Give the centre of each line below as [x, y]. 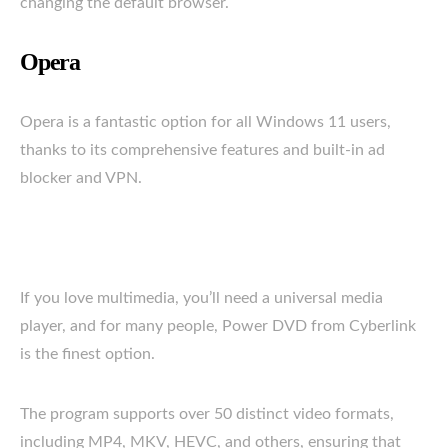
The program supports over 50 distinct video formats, [207, 413]
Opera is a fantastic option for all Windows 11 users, [205, 121]
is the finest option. [87, 353]
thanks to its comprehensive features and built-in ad [202, 149]
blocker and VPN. [81, 177]
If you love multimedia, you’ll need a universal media [201, 297]
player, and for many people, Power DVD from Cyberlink [218, 325]
